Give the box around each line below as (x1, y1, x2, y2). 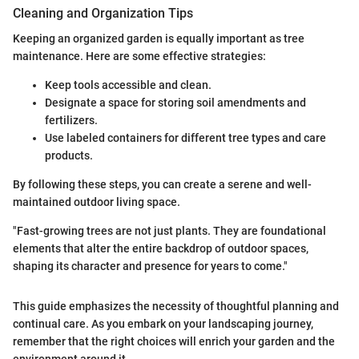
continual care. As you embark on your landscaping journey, (13, 317, 313, 331)
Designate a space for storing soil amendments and (45, 96, 306, 110)
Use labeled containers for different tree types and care (45, 131, 326, 145)
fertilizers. (45, 114, 98, 127)
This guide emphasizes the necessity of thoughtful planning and (13, 300, 339, 313)
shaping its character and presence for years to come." (13, 260, 288, 273)
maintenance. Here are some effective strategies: (13, 50, 266, 63)
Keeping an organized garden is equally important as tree (13, 32, 305, 46)
